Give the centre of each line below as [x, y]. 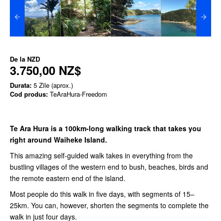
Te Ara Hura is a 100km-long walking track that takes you [106, 128]
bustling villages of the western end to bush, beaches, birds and [109, 166]
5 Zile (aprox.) [52, 85]
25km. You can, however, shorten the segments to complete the [109, 205]
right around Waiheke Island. [58, 139]
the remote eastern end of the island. [68, 178]
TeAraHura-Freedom [77, 94]
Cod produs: [29, 94]
